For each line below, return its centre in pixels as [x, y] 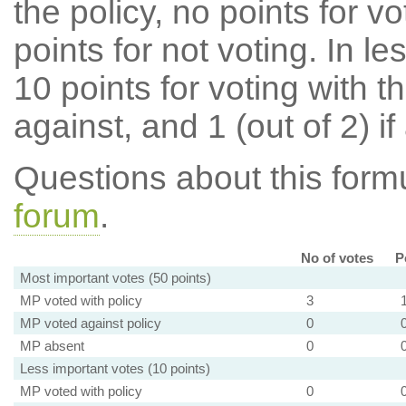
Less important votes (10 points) [115, 368]
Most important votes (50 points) [115, 278]
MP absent [52, 346]
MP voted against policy [90, 323]
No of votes [337, 258]
